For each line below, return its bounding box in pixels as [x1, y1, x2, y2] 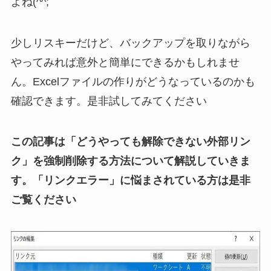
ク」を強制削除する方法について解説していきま [10, 155, 250, 168]
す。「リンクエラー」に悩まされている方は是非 [10, 174, 250, 187]
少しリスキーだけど [10, 36, 109, 49]
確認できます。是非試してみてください [10, 94, 207, 107]
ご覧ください [10, 194, 76, 206]
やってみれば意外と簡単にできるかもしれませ [10, 56, 240, 68]
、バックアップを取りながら [108, 36, 250, 49]
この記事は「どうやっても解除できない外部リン [10, 135, 250, 148]
